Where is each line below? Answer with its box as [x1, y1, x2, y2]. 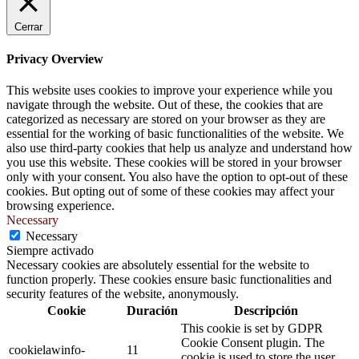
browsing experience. [6, 199, 115, 213]
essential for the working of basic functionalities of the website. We [6, 127, 344, 141]
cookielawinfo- [9, 343, 85, 357]
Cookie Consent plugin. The [181, 336, 325, 350]
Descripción [233, 304, 298, 318]
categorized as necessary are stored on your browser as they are [6, 112, 325, 127]
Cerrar [14, 20, 42, 33]
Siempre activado [6, 244, 94, 258]
